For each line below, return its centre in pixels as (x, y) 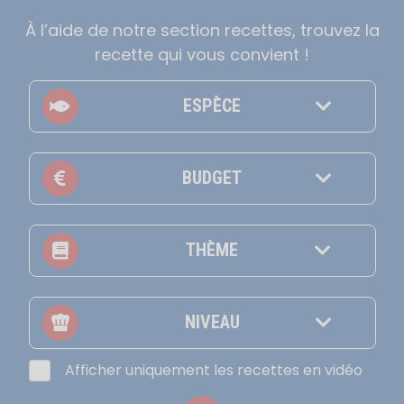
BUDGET (211, 178)
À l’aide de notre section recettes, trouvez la (202, 30)
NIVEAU (212, 322)
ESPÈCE (212, 106)
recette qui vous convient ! (202, 54)
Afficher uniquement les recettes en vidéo (213, 370)
